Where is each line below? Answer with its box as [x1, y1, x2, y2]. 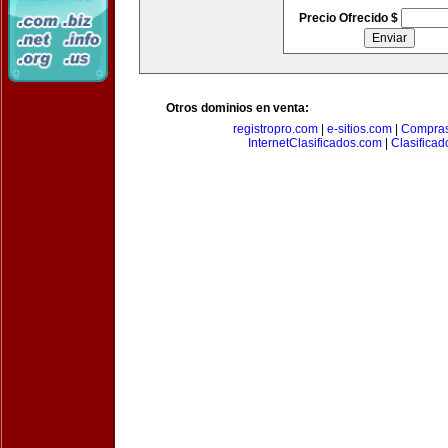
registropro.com [233, 122, 318, 136]
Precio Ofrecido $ [298, 11, 401, 25]
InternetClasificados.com [247, 136, 382, 150]
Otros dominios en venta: [166, 101, 309, 115]
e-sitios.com [327, 122, 392, 136]
